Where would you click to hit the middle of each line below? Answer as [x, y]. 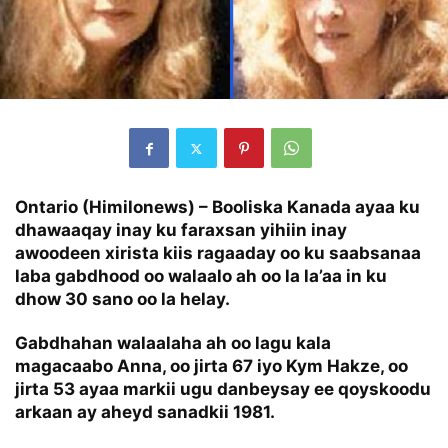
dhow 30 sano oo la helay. [122, 299]
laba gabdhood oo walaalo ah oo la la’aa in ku [201, 276]
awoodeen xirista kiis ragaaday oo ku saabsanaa [218, 253]
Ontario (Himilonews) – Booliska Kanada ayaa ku [217, 207]
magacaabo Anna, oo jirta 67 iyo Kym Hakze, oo [211, 366]
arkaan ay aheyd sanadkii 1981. [145, 412]
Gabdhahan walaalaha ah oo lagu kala [173, 343]
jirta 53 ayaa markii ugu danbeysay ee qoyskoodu [223, 389]
